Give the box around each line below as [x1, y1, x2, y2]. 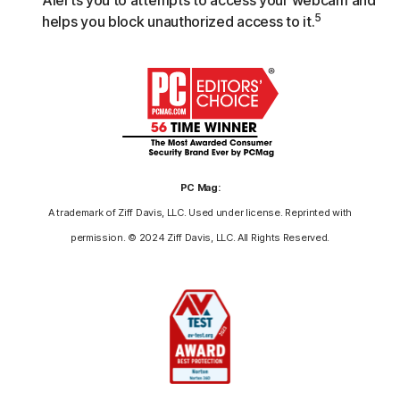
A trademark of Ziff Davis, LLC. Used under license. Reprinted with [47, 205, 353, 219]
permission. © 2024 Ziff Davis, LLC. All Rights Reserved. [70, 230, 330, 244]
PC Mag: [179, 180, 221, 194]
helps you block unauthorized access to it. [42, 12, 315, 30]
